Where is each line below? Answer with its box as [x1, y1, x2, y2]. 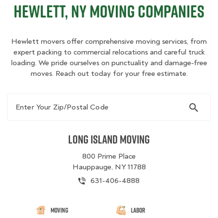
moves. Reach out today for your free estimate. [30, 69, 188, 78]
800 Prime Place [82, 151, 136, 161]
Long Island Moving [68, 131, 150, 147]
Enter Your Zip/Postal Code [7, 93, 106, 103]
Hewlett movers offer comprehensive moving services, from [11, 36, 207, 46]
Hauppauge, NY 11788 [72, 162, 146, 172]
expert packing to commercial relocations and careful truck [13, 47, 205, 57]
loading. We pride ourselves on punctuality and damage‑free [11, 58, 207, 68]
